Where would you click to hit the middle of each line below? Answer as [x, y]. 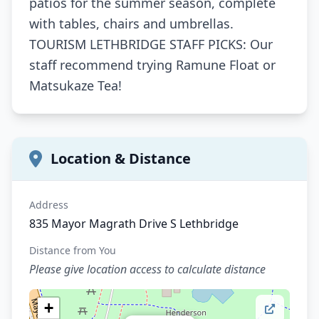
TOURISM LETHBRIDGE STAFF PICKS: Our [151, 44]
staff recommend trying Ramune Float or [152, 64]
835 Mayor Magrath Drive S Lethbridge [134, 223]
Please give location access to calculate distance [147, 269]
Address [49, 204]
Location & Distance [121, 158]
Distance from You [73, 250]
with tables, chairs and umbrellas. [131, 23]
